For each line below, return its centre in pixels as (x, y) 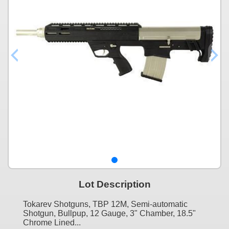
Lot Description (114, 184)
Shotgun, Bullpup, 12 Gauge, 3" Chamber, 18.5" (109, 213)
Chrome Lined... (52, 222)
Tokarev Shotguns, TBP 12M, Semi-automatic (105, 204)
